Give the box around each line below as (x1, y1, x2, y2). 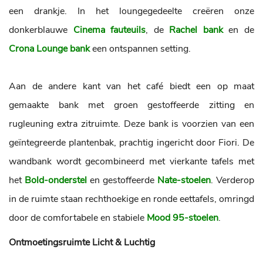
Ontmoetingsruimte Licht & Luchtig (9, 236, 155, 249)
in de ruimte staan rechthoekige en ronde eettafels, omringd (9, 193, 254, 205)
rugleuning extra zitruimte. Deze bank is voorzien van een (9, 117, 254, 130)
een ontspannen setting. (90, 42, 191, 55)
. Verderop (211, 174, 254, 187)
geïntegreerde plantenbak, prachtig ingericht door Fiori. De (9, 136, 254, 149)
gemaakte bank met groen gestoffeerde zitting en (9, 99, 254, 112)
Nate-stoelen (157, 174, 211, 187)
